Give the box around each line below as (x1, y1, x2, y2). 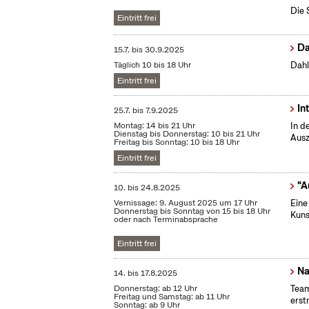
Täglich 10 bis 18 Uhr (114, 59, 192, 71)
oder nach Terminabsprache (114, 214, 219, 226)
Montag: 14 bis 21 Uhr (114, 120, 196, 132)
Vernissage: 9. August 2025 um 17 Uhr (114, 197, 258, 209)
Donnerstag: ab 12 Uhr (114, 283, 198, 295)
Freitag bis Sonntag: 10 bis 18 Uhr (114, 137, 240, 148)
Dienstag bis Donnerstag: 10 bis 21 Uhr (114, 128, 261, 140)
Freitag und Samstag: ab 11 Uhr (114, 291, 230, 303)
